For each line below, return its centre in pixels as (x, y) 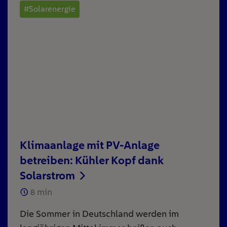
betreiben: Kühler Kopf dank (92, 160)
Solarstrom (48, 176)
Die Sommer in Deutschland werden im (99, 214)
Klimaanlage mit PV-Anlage (90, 145)
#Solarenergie (50, 9)
